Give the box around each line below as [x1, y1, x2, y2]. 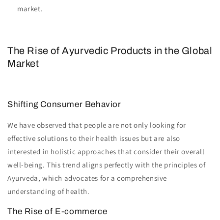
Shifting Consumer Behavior [7, 100, 121, 110]
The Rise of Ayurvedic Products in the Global [7, 45, 213, 56]
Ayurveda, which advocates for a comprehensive [7, 173, 167, 183]
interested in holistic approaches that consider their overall [7, 147, 205, 157]
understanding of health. [7, 187, 90, 196]
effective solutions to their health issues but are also [7, 134, 181, 143]
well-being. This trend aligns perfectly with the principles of [7, 160, 206, 170]
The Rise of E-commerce [7, 207, 108, 217]
